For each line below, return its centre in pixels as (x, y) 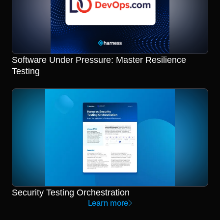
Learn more (108, 203)
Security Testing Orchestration (71, 192)
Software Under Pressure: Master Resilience (99, 60)
